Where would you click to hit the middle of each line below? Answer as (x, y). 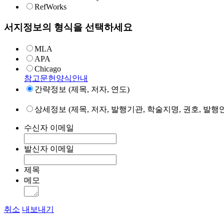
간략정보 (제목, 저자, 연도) (82, 89)
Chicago (48, 68)
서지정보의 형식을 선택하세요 (68, 27)
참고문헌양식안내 (56, 78)
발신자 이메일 (49, 148)
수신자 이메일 (49, 127)
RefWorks (50, 7)
